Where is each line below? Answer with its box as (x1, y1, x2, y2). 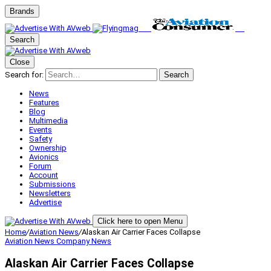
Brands (10, 7, 34, 16)
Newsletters (29, 189, 71, 198)
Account (29, 171, 58, 180)
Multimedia (29, 116, 68, 125)
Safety (29, 134, 52, 143)
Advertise (29, 198, 62, 207)
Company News (56, 237, 111, 246)
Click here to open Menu (97, 217, 183, 226)
